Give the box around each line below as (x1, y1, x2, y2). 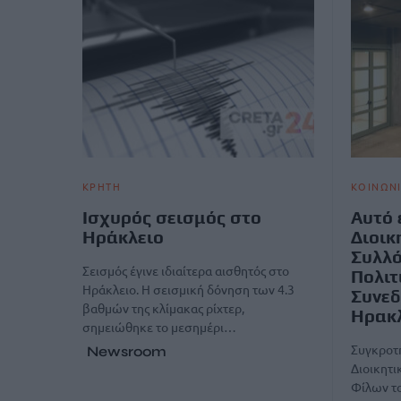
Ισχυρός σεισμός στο (82, 207, 261, 227)
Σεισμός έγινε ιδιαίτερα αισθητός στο (82, 262, 289, 278)
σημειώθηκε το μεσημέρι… (82, 319, 236, 335)
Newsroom (87, 343, 166, 360)
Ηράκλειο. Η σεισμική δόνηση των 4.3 (82, 281, 294, 297)
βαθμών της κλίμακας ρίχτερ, (82, 300, 244, 316)
